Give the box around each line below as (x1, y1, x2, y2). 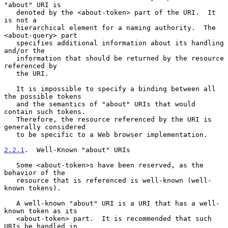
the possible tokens (4, 92, 81, 100)
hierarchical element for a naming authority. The (4, 23, 16, 32)
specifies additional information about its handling (4, 39, 16, 47)
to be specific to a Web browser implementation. (4, 130, 16, 138)
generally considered (4, 123, 85, 131)
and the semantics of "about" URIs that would (4, 100, 16, 108)
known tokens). (4, 184, 61, 192)
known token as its (4, 207, 77, 215)
